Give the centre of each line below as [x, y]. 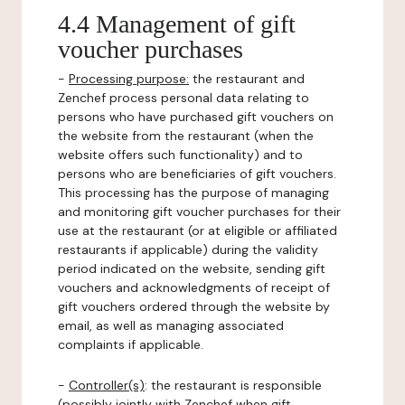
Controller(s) [107, 385]
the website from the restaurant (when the [186, 136]
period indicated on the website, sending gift [192, 268]
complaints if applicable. [131, 344]
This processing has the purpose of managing [193, 193]
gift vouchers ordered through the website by [194, 306]
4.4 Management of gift [177, 24]
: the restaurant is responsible [233, 385]
